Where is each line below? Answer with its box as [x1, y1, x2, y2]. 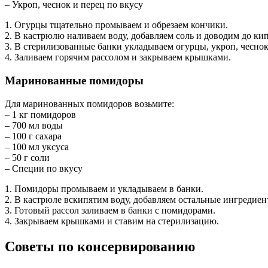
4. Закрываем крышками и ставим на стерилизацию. [5, 215, 219, 226]
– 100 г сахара [5, 130, 62, 141]
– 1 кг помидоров [5, 109, 76, 120]
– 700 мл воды [5, 120, 63, 130]
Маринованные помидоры [5, 74, 144, 87]
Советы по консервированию [5, 238, 195, 254]
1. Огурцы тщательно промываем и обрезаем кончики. [5, 20, 228, 31]
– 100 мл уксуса [5, 141, 69, 152]
